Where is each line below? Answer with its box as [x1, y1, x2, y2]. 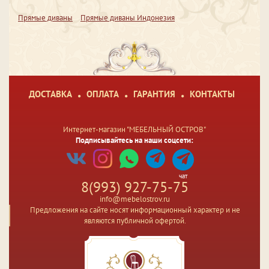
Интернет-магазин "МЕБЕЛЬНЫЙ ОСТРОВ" [63, 124, 206, 135]
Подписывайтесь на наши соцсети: [76, 135, 193, 146]
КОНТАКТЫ [189, 88, 235, 100]
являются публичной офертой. [84, 216, 186, 226]
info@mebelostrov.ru [99, 194, 170, 205]
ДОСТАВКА [28, 88, 72, 100]
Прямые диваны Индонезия [80, 13, 175, 23]
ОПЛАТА [86, 88, 119, 100]
